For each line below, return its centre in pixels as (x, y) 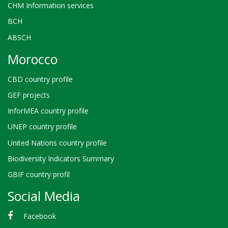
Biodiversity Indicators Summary (61, 158)
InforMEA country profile (48, 111)
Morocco (33, 59)
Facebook (39, 216)
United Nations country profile (57, 142)
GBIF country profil (39, 174)
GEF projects (29, 95)
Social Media (44, 196)
